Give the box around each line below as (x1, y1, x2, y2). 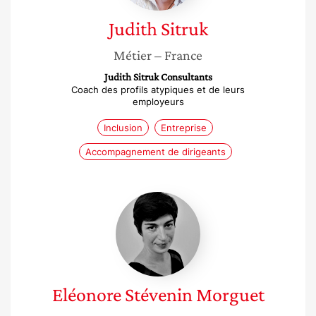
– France (154, 47, 202, 63)
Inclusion (104, 122, 142, 133)
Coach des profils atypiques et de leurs (71, 84, 245, 95)
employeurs (132, 96, 184, 107)
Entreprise (161, 122, 207, 133)
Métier (114, 47, 152, 63)
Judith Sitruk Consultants (104, 71, 212, 83)
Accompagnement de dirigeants (85, 146, 226, 157)
